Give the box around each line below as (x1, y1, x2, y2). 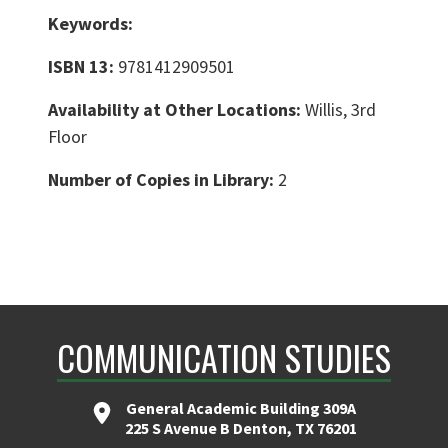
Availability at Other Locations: (48, 98, 305, 122)
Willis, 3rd (305, 98, 376, 122)
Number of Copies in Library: (48, 168, 278, 192)
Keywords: (48, 12, 133, 36)
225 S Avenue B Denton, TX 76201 (125, 418, 357, 439)
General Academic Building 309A (126, 398, 356, 419)
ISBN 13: (48, 55, 118, 79)
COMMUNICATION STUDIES (57, 332, 391, 384)
